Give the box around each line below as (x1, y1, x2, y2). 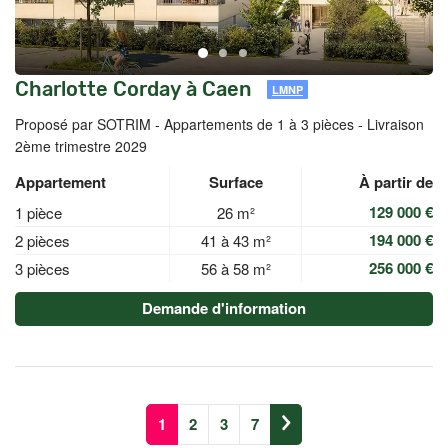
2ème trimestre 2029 (15, 136, 147, 156)
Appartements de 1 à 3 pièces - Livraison (164, 114, 424, 134)
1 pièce (15, 202, 62, 223)
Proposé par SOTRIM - (15, 114, 164, 134)
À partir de (359, 171, 433, 193)
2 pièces (15, 230, 70, 251)
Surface (208, 171, 263, 193)
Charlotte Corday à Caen (15, 77, 252, 101)
